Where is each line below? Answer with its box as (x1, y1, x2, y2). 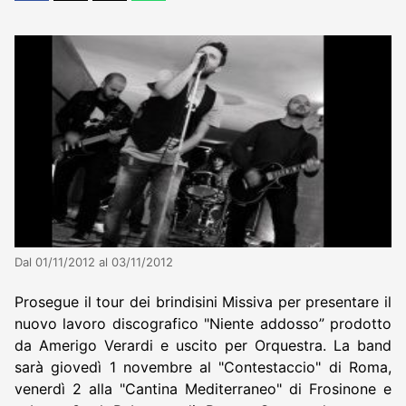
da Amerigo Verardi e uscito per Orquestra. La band (14, 335, 391, 354)
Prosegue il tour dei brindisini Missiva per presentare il (14, 292, 391, 311)
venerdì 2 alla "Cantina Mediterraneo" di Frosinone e (14, 379, 391, 398)
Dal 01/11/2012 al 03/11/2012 (14, 254, 173, 269)
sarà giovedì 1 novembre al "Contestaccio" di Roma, (14, 357, 391, 376)
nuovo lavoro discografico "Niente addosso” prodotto (14, 314, 391, 333)
